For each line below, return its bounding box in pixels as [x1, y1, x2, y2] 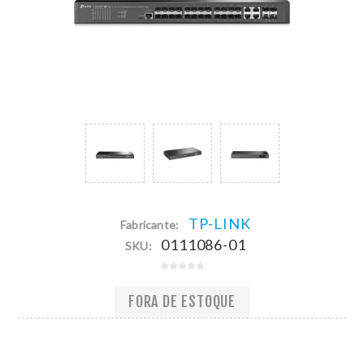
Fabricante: [119, 217, 180, 232]
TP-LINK [188, 214, 251, 232]
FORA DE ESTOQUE [128, 292, 236, 311]
